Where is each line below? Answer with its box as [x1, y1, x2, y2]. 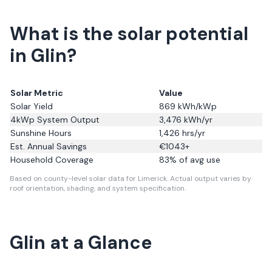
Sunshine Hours [10, 127, 72, 138]
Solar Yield [10, 101, 53, 112]
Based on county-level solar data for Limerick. [10, 174, 168, 183]
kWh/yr [182, 114, 212, 125]
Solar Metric [10, 87, 63, 98]
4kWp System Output [10, 114, 100, 125]
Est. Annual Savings [10, 141, 87, 152]
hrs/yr [180, 127, 205, 138]
